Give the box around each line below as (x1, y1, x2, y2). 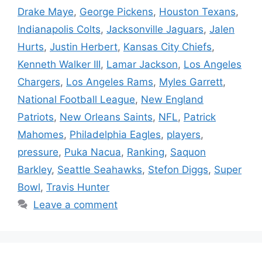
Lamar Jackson (106, 58, 178, 70)
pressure (18, 146, 58, 158)
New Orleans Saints (60, 111, 153, 123)
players (167, 129, 201, 140)
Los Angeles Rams (66, 76, 153, 88)
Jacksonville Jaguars (106, 23, 204, 35)
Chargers (18, 76, 60, 88)
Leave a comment (33, 199, 118, 211)
